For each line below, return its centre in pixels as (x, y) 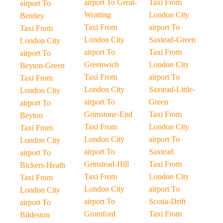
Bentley (32, 16)
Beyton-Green (42, 65)
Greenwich (102, 64)
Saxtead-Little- (172, 89)
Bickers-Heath (43, 165)
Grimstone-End (109, 114)
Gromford (100, 214)
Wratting (98, 15)
